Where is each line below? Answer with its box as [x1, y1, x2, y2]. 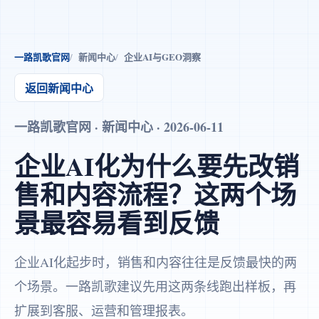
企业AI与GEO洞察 [124, 50, 201, 63]
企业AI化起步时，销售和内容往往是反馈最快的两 [14, 253, 297, 271]
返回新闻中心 [25, 80, 93, 96]
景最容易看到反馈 [14, 204, 219, 241]
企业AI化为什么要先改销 [14, 147, 299, 184]
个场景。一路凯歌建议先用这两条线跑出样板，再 [14, 278, 296, 295]
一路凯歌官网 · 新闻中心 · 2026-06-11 [14, 117, 224, 136]
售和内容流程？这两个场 [14, 176, 296, 213]
